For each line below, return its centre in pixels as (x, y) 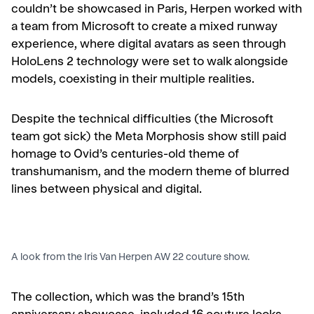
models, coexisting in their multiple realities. (134, 81)
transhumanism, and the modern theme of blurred (150, 173)
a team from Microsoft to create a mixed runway (144, 28)
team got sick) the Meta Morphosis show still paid (149, 138)
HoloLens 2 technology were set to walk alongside (150, 63)
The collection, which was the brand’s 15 (122, 298)
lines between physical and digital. (108, 191)
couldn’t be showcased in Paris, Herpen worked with (157, 11)
